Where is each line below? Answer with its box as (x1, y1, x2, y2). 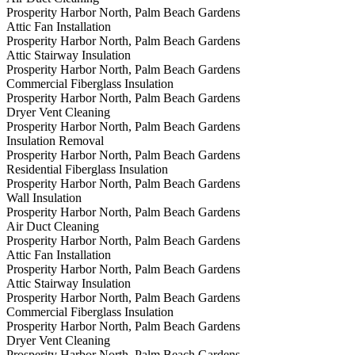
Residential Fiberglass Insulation (6, 162, 168, 177)
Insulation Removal (6, 134, 104, 148)
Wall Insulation (6, 191, 82, 205)
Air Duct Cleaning (6, 219, 99, 234)
